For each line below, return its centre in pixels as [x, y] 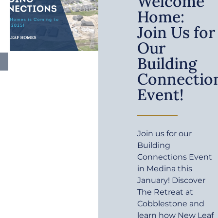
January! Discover [172, 180]
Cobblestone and [171, 203]
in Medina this [165, 168]
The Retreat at [165, 192]
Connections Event [175, 157]
